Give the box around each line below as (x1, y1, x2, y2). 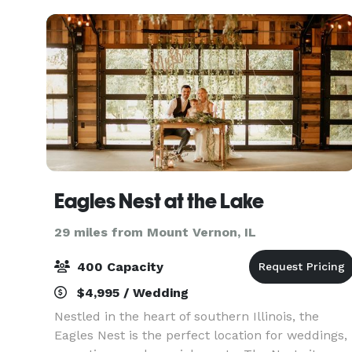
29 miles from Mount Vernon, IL (54, 225, 256, 240)
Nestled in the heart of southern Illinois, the (54, 309, 319, 324)
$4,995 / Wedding (73, 285, 189, 300)
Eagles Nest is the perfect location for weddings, (54, 328, 347, 343)
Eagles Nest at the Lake (54, 189, 264, 213)
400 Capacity (73, 259, 163, 274)
